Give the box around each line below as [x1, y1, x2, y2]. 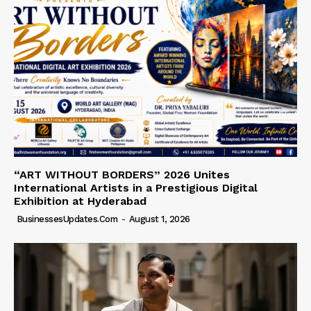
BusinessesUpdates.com [16, 213, 117, 224]
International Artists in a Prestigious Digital [14, 180, 258, 194]
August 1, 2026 [128, 213, 190, 224]
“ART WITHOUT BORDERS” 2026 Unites [14, 167, 230, 181]
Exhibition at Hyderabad [14, 194, 146, 208]
